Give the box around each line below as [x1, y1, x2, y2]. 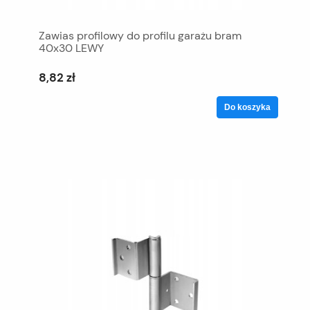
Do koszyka [224, 102, 271, 112]
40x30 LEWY [39, 40, 104, 55]
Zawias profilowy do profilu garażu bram [39, 28, 241, 43]
